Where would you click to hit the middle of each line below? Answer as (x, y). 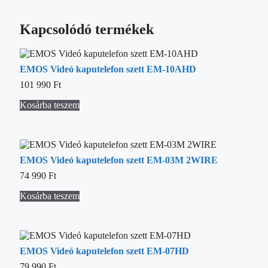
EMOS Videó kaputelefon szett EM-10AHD (108, 69)
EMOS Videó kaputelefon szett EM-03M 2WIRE (119, 160)
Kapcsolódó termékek (87, 30)
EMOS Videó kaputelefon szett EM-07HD (104, 251)
